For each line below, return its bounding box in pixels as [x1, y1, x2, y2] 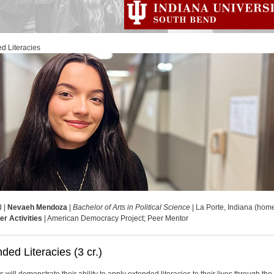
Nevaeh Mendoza [7, 203, 67, 212]
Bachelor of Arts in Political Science [73, 203, 190, 212]
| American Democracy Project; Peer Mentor [42, 214, 188, 223]
